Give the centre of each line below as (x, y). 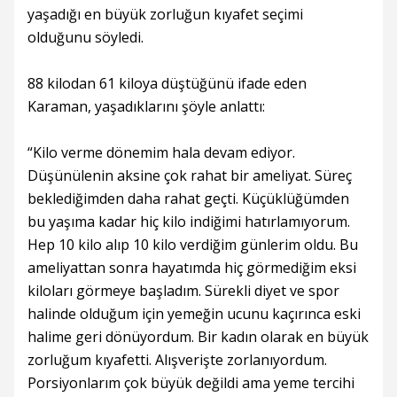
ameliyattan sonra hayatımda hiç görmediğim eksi (192, 268)
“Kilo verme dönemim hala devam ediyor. (161, 152)
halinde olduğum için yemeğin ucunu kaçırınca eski (194, 314)
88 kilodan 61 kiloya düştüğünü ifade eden (167, 83)
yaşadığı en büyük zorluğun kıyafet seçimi (165, 14)
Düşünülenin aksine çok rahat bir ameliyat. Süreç (190, 175)
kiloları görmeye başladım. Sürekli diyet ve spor (183, 291)
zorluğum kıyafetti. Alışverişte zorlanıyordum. (177, 360)
